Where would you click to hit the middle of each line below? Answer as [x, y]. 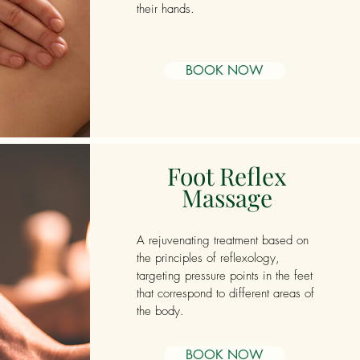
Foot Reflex [227, 176]
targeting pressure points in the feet [224, 276]
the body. [160, 311]
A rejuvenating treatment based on [222, 240]
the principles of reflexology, [208, 258]
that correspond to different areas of [225, 293]
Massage [227, 198]
